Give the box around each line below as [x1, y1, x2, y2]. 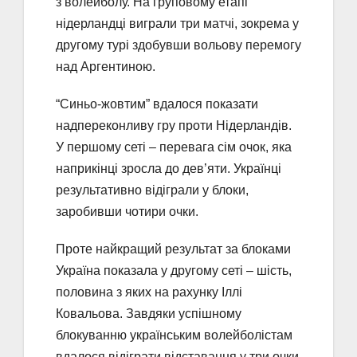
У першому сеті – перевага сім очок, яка [56, 139, 292, 154]
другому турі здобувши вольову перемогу [56, 37, 301, 52]
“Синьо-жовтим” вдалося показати [56, 96, 258, 111]
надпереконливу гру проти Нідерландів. [56, 118, 292, 132]
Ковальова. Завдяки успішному [56, 306, 241, 320]
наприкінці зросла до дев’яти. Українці [56, 161, 281, 175]
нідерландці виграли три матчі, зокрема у [56, 16, 299, 30]
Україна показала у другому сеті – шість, [56, 263, 292, 277]
